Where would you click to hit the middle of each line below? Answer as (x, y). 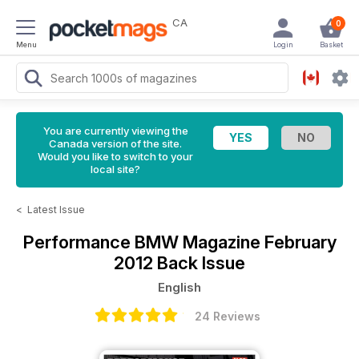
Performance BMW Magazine (143, 242)
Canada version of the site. (115, 143)
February (300, 242)
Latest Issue (56, 210)
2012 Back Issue (179, 263)
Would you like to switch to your (115, 156)
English (179, 287)
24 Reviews (228, 316)
